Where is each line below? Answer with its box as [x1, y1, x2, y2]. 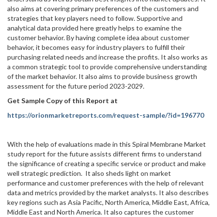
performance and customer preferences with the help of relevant [7, 179, 204, 187]
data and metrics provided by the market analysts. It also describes [7, 188, 209, 197]
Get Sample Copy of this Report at [7, 96, 118, 105]
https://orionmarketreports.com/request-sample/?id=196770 [7, 111, 204, 119]
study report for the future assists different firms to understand [7, 150, 201, 158]
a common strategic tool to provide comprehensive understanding [7, 62, 207, 71]
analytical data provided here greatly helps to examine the [7, 24, 182, 32]
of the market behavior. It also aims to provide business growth [7, 72, 197, 80]
